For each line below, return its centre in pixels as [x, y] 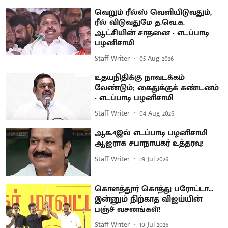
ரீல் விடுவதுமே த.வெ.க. [140, 22]
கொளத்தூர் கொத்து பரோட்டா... [154, 189]
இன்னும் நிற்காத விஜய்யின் [149, 199]
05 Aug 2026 [157, 58]
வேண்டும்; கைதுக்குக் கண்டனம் [157, 88]
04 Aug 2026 [157, 113]
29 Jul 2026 [154, 159]
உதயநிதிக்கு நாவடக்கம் [140, 77]
